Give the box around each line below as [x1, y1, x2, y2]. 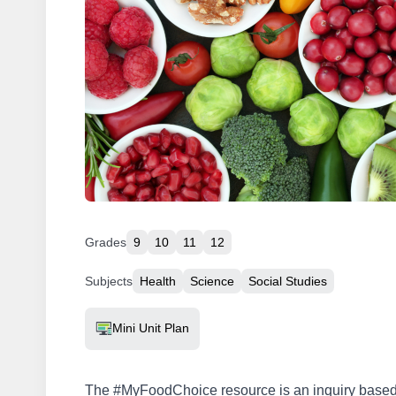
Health [140, 273, 176, 288]
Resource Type [84, 311, 174, 326]
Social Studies [248, 273, 327, 288]
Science [190, 273, 234, 288]
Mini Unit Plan [112, 321, 189, 336]
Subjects [85, 273, 133, 288]
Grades [85, 234, 126, 249]
